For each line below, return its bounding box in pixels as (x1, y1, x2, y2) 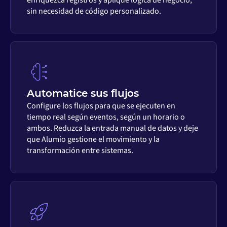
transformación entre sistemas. (27, 145, 134, 157)
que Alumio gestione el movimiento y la (27, 134, 160, 145)
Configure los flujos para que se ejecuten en (27, 100, 176, 112)
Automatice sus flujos (27, 87, 139, 100)
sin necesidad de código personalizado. (27, 5, 162, 17)
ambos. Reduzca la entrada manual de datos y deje (27, 123, 199, 134)
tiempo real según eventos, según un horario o (27, 111, 185, 123)
